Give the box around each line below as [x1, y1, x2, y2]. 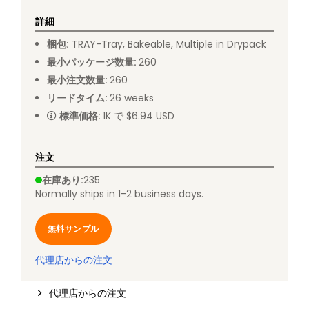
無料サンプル [48, 223, 99, 235]
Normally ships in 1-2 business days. [35, 187, 203, 201]
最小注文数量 [46, 73, 105, 88]
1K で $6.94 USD [102, 109, 175, 123]
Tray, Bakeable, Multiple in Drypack [101, 37, 266, 52]
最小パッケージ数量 [46, 55, 134, 70]
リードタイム [46, 91, 105, 106]
